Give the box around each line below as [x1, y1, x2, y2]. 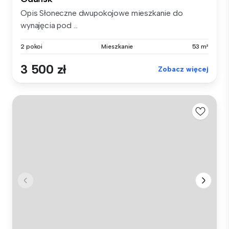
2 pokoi [20, 43, 43, 51]
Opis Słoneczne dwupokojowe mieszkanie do [20, 8, 183, 18]
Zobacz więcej [158, 65, 209, 74]
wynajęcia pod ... [20, 20, 78, 31]
